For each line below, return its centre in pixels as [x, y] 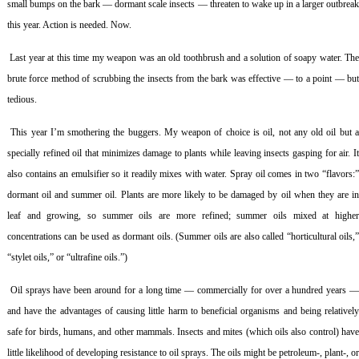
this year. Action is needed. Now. [69, 25]
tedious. [22, 100]
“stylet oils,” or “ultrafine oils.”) [67, 258]
